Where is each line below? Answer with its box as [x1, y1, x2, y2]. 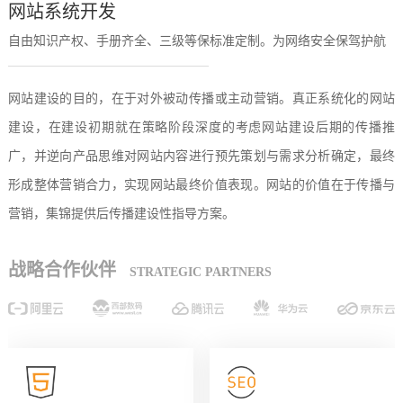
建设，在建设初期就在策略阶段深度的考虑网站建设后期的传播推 [7, 120, 396, 134]
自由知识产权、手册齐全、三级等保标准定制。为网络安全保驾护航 [7, 33, 386, 48]
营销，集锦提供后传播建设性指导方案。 [7, 206, 235, 220]
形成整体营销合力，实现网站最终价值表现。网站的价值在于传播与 [7, 177, 396, 192]
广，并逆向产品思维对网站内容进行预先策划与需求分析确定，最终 [7, 148, 396, 163]
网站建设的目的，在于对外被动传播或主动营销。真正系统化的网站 [7, 91, 396, 105]
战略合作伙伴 [7, 259, 116, 280]
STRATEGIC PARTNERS [129, 264, 272, 279]
